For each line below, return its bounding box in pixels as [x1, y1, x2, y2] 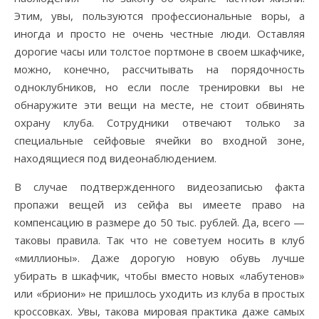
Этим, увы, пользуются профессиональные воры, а [14, 9, 305, 23]
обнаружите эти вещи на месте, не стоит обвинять [14, 98, 305, 112]
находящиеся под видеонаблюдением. [14, 151, 216, 165]
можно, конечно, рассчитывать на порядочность [14, 62, 305, 76]
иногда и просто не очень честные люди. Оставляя [14, 26, 305, 41]
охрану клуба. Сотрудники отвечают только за [14, 115, 305, 130]
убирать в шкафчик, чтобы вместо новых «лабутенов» [14, 268, 305, 283]
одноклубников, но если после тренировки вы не [14, 80, 305, 94]
